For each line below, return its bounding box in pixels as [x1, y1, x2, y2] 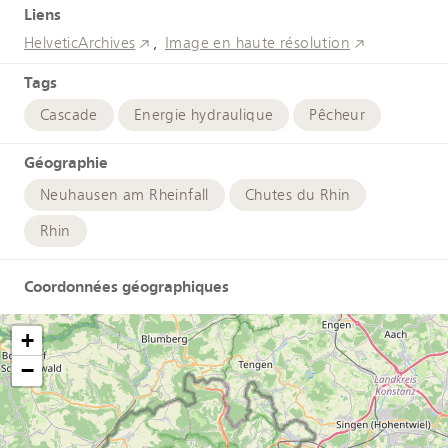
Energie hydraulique [133, 105, 274, 124]
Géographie [24, 152, 108, 172]
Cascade [40, 105, 98, 124]
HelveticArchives [24, 33, 136, 52]
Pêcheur [309, 105, 366, 124]
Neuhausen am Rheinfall [40, 185, 209, 204]
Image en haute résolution [165, 33, 350, 52]
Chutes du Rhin [244, 185, 351, 204]
